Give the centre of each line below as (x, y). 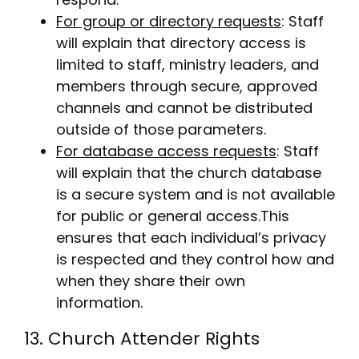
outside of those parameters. (161, 129)
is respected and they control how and (195, 259)
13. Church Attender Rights (141, 338)
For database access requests (166, 151)
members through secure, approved (186, 86)
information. (99, 302)
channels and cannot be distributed (184, 107)
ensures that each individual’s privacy (191, 237)
